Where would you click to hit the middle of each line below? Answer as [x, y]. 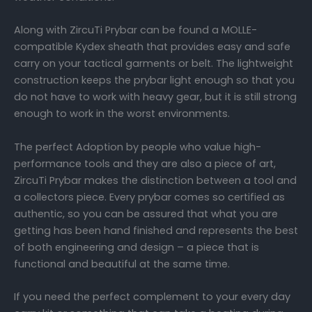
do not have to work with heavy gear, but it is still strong [155, 97]
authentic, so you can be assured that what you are [146, 213]
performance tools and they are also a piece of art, [145, 163]
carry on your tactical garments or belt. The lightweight [154, 64]
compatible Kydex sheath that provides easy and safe [152, 47]
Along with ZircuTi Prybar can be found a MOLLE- [135, 30]
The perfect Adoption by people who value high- [138, 147]
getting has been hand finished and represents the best [156, 230]
